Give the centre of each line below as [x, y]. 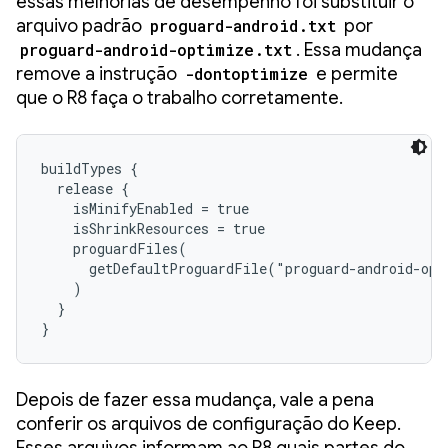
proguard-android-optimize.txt [156, 49]
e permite [355, 73]
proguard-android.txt [243, 25]
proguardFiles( [114, 248]
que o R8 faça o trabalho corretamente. [179, 97]
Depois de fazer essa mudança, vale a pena [195, 399]
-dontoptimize [246, 73]
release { [85, 188]
